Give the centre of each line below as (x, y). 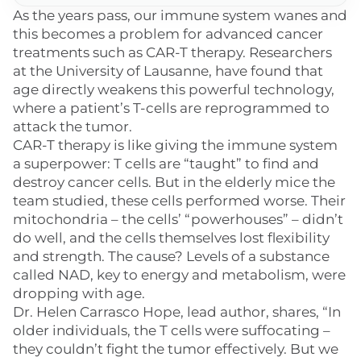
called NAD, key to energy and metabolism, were (179, 275)
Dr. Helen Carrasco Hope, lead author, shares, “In (177, 312)
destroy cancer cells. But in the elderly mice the (174, 182)
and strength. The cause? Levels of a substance (171, 256)
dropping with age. (79, 293)
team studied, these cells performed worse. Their (179, 201)
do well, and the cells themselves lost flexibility (171, 238)
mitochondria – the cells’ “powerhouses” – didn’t (178, 219)
